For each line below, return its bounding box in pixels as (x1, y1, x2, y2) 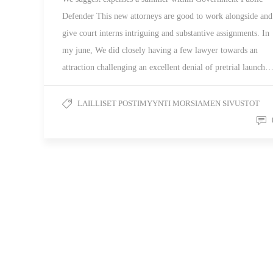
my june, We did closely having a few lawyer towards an (62, 46, 258, 55)
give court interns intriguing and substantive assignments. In (62, 29, 269, 38)
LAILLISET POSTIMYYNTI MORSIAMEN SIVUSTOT (77, 99, 260, 108)
